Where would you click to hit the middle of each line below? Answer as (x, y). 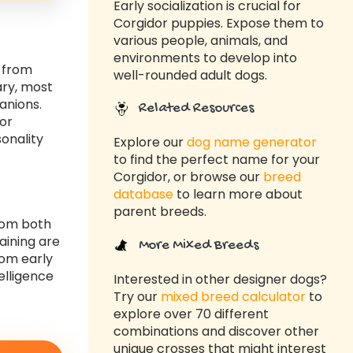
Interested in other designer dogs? (220, 279)
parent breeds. (160, 212)
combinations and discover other (216, 331)
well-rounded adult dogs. (190, 75)
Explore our (150, 143)
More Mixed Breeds (197, 245)
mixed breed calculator (233, 296)
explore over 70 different (191, 314)
